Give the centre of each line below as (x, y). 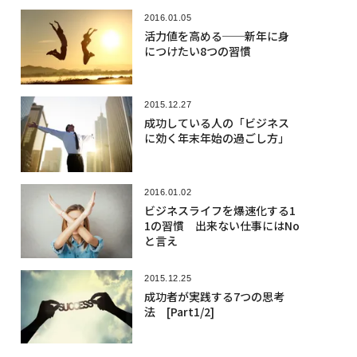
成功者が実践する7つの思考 (214, 296)
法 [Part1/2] (179, 311)
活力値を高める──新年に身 (216, 36)
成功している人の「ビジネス (216, 122)
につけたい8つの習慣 (197, 51)
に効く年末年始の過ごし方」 (216, 137)
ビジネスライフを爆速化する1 (220, 210)
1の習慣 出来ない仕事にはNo (222, 225)
